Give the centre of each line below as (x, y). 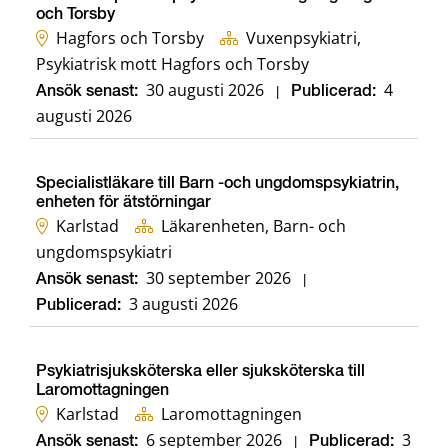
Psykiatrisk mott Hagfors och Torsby (172, 64)
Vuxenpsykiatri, (303, 38)
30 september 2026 (218, 278)
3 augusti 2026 (183, 304)
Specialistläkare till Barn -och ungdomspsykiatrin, (217, 184)
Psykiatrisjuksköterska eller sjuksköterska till (200, 372)
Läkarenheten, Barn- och (253, 226)
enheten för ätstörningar (123, 203)
